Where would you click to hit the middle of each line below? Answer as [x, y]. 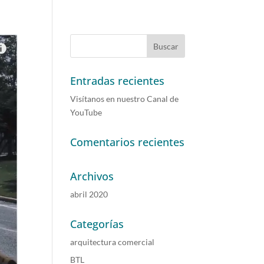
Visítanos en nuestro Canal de [125, 99]
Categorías [97, 224]
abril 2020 [89, 194]
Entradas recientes [118, 81]
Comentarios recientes [128, 142]
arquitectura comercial [113, 242]
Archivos [92, 176]
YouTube [86, 112]
